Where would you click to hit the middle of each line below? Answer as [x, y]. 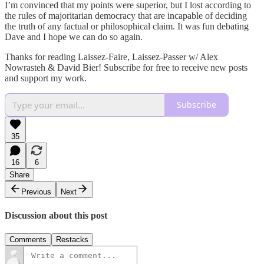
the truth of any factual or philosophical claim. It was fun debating [127, 26]
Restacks [72, 240]
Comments [28, 240]
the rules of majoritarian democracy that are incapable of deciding [126, 15]
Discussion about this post [56, 215]
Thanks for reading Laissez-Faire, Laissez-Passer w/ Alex [111, 57]
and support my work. [46, 78]
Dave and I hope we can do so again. [74, 37]
